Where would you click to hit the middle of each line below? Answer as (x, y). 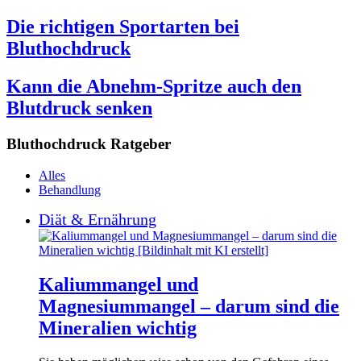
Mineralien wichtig (118, 328)
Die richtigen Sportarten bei (123, 27)
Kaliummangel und (118, 284)
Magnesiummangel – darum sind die (189, 306)
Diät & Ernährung (98, 219)
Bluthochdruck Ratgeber (89, 144)
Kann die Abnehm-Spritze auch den (154, 87)
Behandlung (70, 189)
